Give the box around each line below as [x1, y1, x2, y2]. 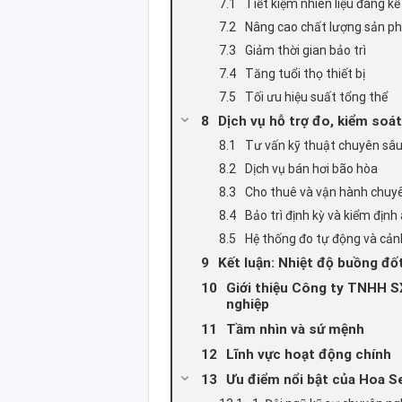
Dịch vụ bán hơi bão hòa [245, 162, 379, 177]
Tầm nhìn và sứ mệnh [226, 321, 365, 338]
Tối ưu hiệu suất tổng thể [245, 90, 389, 105]
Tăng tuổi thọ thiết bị [245, 66, 366, 82]
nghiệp [226, 296, 270, 313]
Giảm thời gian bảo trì [245, 43, 367, 58]
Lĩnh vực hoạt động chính [226, 346, 392, 363]
